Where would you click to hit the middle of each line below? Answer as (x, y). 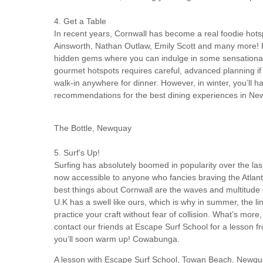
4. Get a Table (80, 21)
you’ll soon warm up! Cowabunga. (117, 239)
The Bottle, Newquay (93, 128)
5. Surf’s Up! (77, 153)
